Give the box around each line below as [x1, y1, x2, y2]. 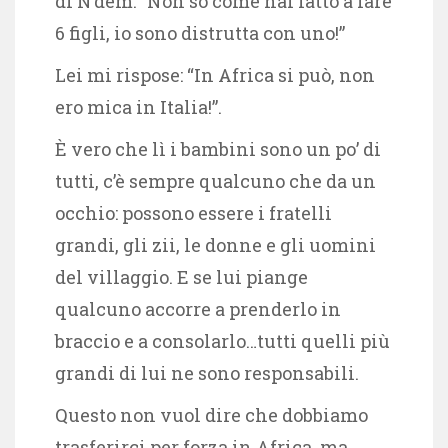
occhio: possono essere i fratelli [55, 200, 332, 225]
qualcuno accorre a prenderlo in [55, 296, 341, 321]
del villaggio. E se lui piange [55, 264, 308, 289]
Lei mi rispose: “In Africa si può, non [55, 62, 375, 87]
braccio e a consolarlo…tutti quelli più [55, 328, 390, 353]
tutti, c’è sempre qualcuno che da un [55, 168, 376, 193]
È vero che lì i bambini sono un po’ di [55, 136, 381, 161]
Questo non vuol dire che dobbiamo [55, 402, 368, 427]
